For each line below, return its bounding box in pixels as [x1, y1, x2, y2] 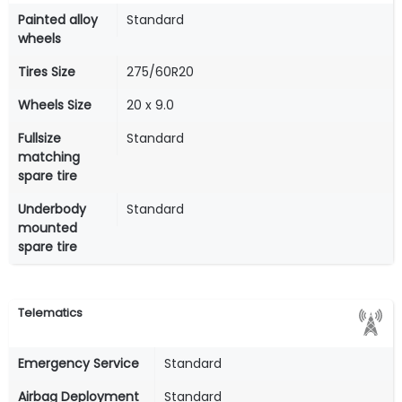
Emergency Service [18, 354, 139, 372]
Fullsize [18, 128, 61, 147]
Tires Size [18, 62, 75, 81]
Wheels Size [18, 95, 92, 114]
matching [18, 147, 80, 166]
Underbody [18, 199, 86, 218]
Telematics [18, 303, 83, 321]
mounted [18, 218, 77, 237]
